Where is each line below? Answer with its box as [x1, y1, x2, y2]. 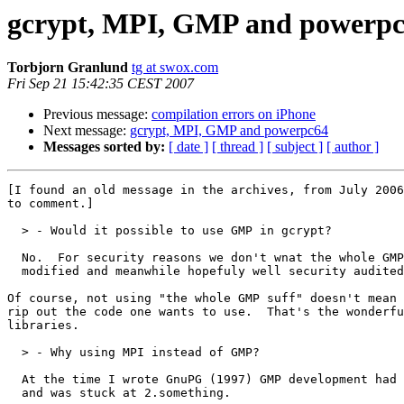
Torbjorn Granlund [7, 60, 128, 76]
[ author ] [326, 139, 379, 155]
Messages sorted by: [43, 139, 165, 155]
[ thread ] [212, 139, 263, 155]
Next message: [43, 123, 130, 139]
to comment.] [7, 197, 94, 211]
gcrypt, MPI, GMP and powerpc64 [130, 123, 328, 139]
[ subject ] [267, 139, 323, 155]
